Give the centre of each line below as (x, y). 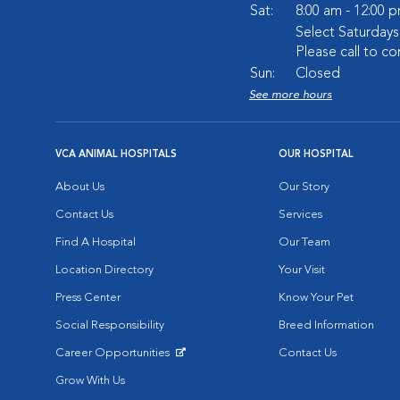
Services (300, 215)
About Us (80, 187)
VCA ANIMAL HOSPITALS (116, 155)
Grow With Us (90, 381)
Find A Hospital (96, 242)
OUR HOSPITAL (316, 155)
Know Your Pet (316, 298)
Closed (318, 74)
